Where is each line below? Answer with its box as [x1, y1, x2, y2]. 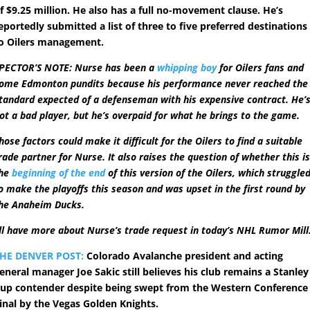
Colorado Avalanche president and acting [84, 249, 284, 263]
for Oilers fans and [217, 61, 304, 75]
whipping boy [157, 61, 217, 75]
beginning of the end [12, 166, 106, 180]
